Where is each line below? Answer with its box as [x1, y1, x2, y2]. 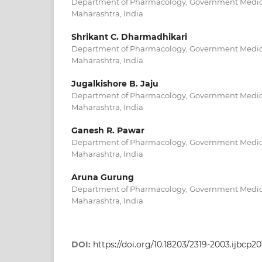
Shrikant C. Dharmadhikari [71, 31, 187, 42]
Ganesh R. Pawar [71, 125, 144, 136]
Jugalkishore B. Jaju [71, 78, 158, 89]
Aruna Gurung [71, 172, 134, 183]
